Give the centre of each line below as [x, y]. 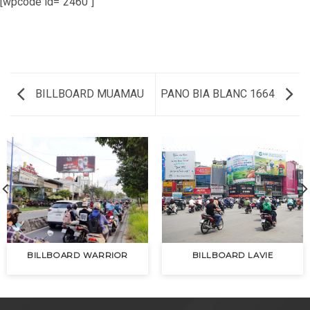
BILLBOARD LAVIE [232, 255]
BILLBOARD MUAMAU [88, 93]
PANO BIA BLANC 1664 [219, 93]
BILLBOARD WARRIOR [77, 255]
